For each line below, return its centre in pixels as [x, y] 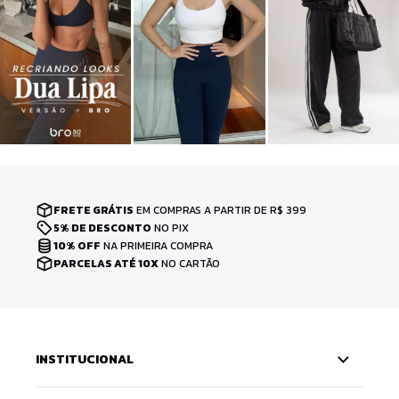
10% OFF [77, 245]
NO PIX [170, 228]
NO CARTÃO [189, 263]
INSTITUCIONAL [85, 359]
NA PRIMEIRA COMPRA [157, 245]
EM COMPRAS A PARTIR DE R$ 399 [220, 210]
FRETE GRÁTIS [94, 210]
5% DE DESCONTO [102, 228]
